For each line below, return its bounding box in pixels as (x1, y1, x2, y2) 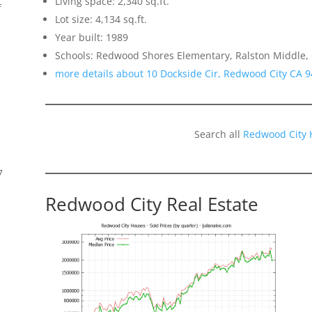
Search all (194, 127, 244, 141)
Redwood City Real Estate (45, 191, 258, 217)
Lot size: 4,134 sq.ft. (54, 12, 147, 26)
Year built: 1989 (54, 30, 128, 44)
